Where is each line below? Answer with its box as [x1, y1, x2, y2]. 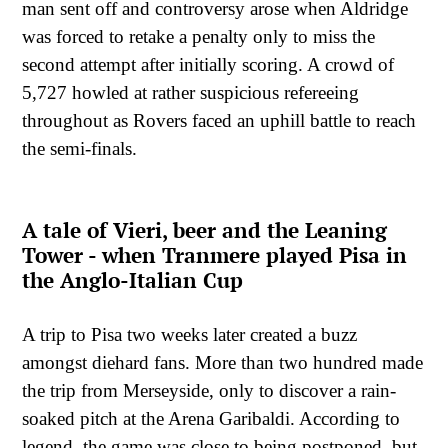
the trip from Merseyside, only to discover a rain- [22, 379, 396, 401]
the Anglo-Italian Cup [22, 266, 243, 295]
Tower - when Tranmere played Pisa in [22, 241, 407, 270]
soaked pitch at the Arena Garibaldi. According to [22, 407, 400, 429]
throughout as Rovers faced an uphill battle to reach [22, 110, 416, 132]
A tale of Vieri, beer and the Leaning [22, 216, 387, 245]
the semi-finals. [22, 138, 137, 160]
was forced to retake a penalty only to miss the [22, 26, 375, 48]
